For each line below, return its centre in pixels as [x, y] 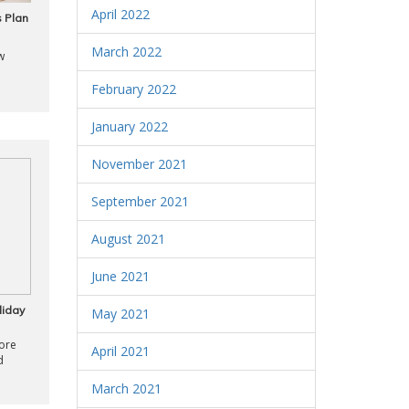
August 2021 [128, 239]
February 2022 [133, 89]
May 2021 [120, 314]
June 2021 [120, 276]
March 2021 [126, 388]
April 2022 [120, 14]
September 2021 [140, 201]
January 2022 [129, 126]
